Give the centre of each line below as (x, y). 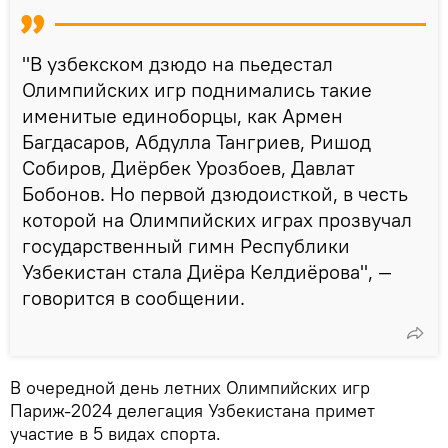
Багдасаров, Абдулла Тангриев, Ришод (196, 142)
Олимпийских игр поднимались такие (197, 90)
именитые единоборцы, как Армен (182, 116)
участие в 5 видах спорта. (115, 434)
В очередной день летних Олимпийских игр (190, 388)
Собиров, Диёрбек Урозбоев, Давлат (188, 168)
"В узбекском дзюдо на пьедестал (177, 64)
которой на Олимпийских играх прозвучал (217, 220)
